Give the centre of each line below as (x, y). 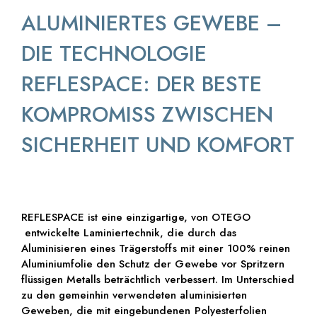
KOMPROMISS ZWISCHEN (147, 115)
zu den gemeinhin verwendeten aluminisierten (134, 295)
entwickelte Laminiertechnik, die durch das (128, 233)
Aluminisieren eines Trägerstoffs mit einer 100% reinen (156, 249)
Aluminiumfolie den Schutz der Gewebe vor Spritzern (153, 264)
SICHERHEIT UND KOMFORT (158, 145)
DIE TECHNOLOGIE (114, 54)
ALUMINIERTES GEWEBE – (151, 23)
